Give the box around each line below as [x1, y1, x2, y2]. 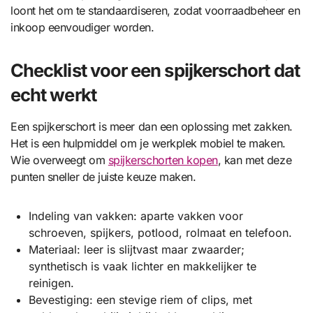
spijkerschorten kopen [108, 152, 218, 167]
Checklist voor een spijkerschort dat [10, 59, 300, 81]
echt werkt [10, 83, 96, 105]
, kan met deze [217, 152, 292, 167]
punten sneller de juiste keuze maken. [10, 169, 196, 184]
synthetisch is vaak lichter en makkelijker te [28, 259, 256, 273]
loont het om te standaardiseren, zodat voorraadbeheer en [10, 3, 300, 17]
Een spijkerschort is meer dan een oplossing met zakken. [10, 119, 293, 133]
